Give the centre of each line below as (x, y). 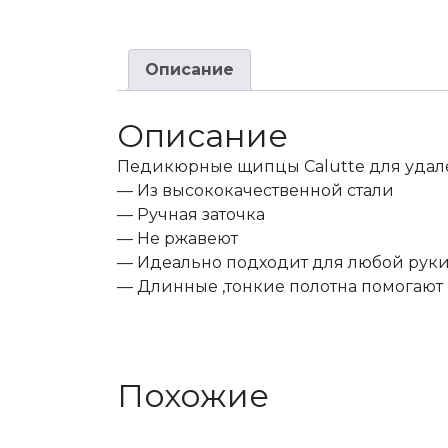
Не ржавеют (187, 238)
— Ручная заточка (191, 214)
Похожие (193, 395)
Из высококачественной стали (265, 190)
